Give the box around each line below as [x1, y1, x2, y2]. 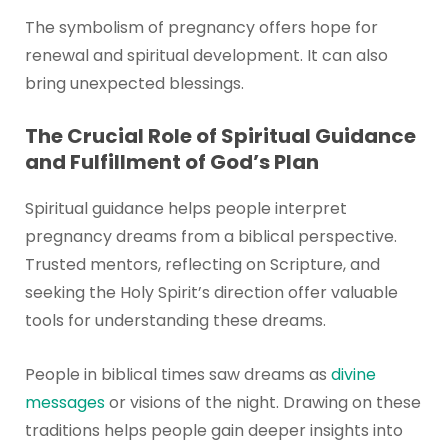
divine [330, 362, 376, 386]
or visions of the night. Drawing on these [104, 390, 421, 414]
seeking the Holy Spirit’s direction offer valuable [24, 281, 398, 305]
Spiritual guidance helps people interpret [24, 197, 347, 221]
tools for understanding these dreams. [24, 309, 326, 333]
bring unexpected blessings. [24, 71, 244, 95]
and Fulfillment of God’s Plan [24, 148, 319, 177]
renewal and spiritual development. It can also [24, 43, 388, 67]
